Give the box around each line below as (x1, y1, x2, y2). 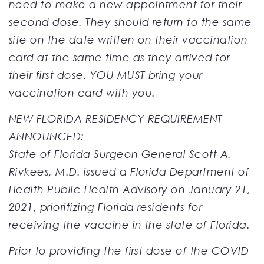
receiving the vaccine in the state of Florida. (9, 217, 250, 231)
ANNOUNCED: (9, 129, 84, 143)
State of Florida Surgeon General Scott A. (9, 147, 232, 160)
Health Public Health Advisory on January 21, (9, 182, 251, 196)
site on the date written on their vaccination (9, 32, 248, 46)
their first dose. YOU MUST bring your (9, 68, 203, 81)
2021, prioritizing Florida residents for (9, 200, 203, 213)
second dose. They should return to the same (9, 15, 252, 28)
